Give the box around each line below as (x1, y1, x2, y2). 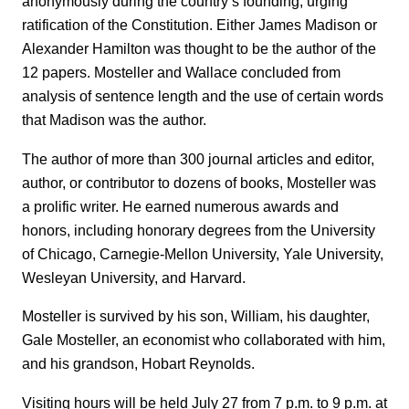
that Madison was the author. (22, 111, 206, 129)
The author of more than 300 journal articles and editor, (22, 150, 374, 167)
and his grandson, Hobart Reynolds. (22, 355, 255, 372)
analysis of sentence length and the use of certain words (22, 88, 383, 105)
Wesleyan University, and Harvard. (22, 268, 246, 286)
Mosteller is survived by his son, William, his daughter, (22, 308, 370, 325)
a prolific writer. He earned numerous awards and (22, 197, 339, 215)
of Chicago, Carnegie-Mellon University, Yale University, (22, 245, 383, 262)
